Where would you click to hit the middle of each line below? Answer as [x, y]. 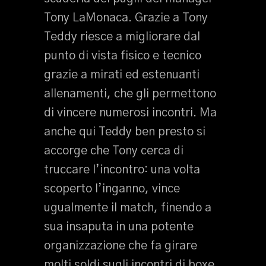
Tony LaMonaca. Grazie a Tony [126, 18]
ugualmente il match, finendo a [128, 208]
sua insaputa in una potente [119, 227]
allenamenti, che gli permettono [130, 94]
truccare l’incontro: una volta [122, 170]
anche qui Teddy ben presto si [125, 132]
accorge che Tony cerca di [114, 151]
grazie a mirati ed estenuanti [122, 75]
